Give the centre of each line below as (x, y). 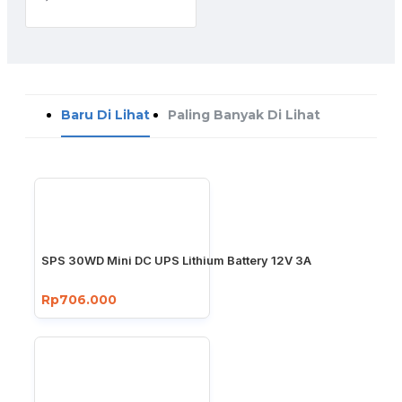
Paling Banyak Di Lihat (244, 114)
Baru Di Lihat (105, 114)
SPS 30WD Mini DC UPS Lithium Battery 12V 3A (176, 260)
